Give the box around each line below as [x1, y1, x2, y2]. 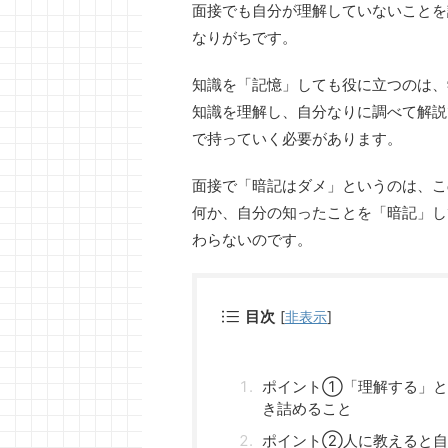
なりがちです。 [192, 27, 297, 47]
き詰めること [262, 398, 352, 418]
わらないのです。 [192, 229, 312, 249]
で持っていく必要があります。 [192, 128, 402, 148]
